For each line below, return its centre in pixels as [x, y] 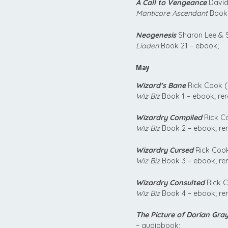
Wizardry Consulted [170, 182]
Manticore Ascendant [172, 13]
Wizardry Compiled [169, 118]
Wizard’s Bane [161, 85]
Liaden [147, 46]
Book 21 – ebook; [189, 46]
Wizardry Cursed [165, 150]
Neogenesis [156, 35]
